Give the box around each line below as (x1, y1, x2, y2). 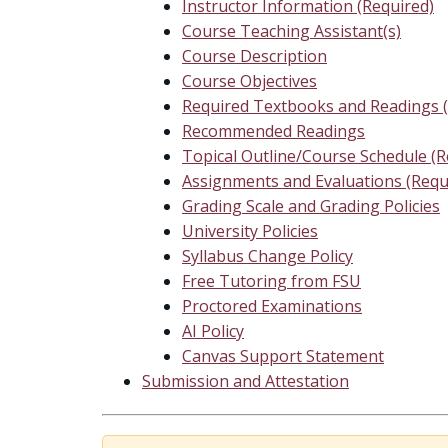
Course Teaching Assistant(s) (182, 20, 401, 42)
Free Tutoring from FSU (182, 270, 361, 292)
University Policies (182, 220, 318, 242)
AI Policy (182, 320, 244, 342)
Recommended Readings (182, 120, 365, 142)
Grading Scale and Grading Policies (182, 195, 440, 217)
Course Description (182, 45, 327, 67)
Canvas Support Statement (182, 345, 384, 367)
